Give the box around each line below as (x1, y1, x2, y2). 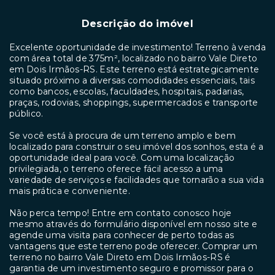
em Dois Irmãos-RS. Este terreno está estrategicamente (9, 63, 260, 75)
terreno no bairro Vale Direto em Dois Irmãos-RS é (9, 251, 231, 263)
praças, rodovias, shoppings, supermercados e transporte (9, 96, 258, 108)
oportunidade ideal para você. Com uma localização (9, 152, 235, 163)
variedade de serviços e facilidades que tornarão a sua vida (9, 174, 264, 185)
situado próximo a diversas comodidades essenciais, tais (9, 74, 255, 86)
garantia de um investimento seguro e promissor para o (9, 262, 254, 274)
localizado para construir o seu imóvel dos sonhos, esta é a (9, 141, 264, 152)
